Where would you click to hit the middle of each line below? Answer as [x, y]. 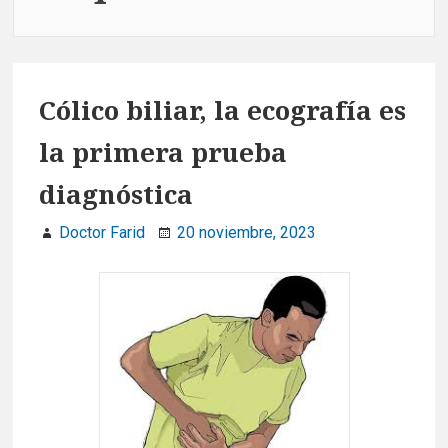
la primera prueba [163, 152]
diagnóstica [116, 194]
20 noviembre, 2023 [246, 233]
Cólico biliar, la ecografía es [222, 110]
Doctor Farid [102, 233]
